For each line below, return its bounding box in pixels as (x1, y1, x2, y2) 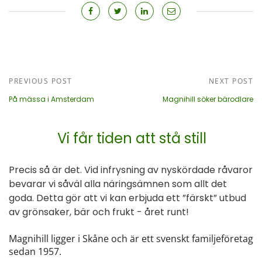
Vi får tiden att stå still (57, 129, 206, 149)
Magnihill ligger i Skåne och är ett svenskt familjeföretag (9, 232, 253, 246)
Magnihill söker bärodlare (163, 94, 253, 105)
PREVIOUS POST (9, 76, 73, 87)
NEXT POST (208, 76, 253, 87)
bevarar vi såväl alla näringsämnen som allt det (9, 177, 227, 191)
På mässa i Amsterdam (9, 94, 94, 105)
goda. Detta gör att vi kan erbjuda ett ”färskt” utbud (9, 191, 246, 205)
